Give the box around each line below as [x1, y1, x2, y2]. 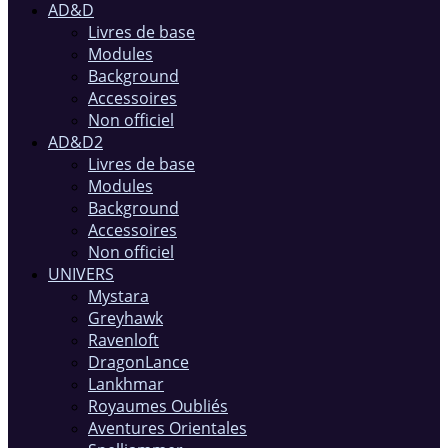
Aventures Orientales [88, 416, 247, 439]
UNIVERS [48, 262, 114, 285]
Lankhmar [88, 372, 164, 395]
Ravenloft [88, 328, 159, 351]
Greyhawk [88, 306, 163, 329]
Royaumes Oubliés [88, 394, 228, 417]
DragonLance [88, 350, 189, 373]
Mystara [88, 284, 149, 307]
